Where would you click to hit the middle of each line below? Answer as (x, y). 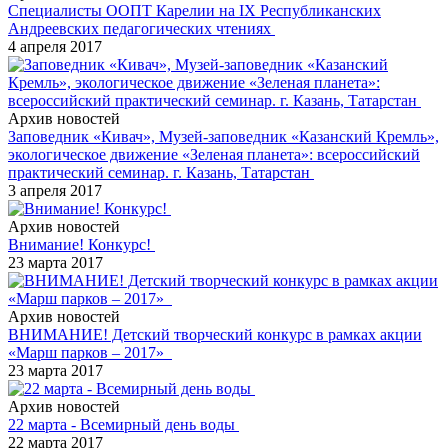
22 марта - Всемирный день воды (123, 424)
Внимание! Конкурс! (81, 244)
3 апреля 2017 (55, 190)
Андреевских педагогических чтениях (141, 28)
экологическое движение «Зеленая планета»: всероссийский (214, 154)
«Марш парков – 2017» (90, 352)
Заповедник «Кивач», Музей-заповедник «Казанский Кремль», (223, 136)
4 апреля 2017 (55, 46)
